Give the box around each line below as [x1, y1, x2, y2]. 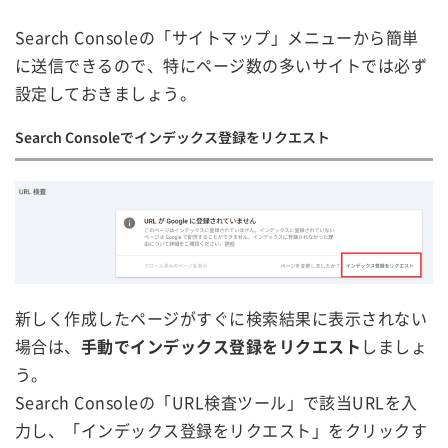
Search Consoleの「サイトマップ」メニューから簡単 [15, 24, 419, 49]
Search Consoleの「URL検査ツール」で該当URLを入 [15, 389, 418, 414]
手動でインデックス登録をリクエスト [80, 333, 362, 358]
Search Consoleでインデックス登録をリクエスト [15, 126, 330, 147]
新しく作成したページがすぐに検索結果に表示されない [15, 305, 427, 330]
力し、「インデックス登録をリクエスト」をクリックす [15, 417, 427, 442]
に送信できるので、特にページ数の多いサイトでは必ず [15, 52, 428, 77]
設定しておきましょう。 [15, 80, 197, 105]
